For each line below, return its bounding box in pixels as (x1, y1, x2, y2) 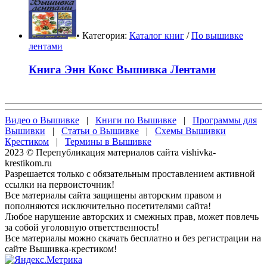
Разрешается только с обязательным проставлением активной (5, 168, 255, 179)
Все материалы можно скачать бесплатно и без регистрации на (5, 232, 261, 243)
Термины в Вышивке (65, 136, 151, 147)
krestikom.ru (5, 157, 52, 168)
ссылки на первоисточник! (5, 179, 114, 190)
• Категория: (76, 30, 129, 41)
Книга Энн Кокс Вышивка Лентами (29, 63, 216, 76)
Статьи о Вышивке (61, 125, 139, 136)
